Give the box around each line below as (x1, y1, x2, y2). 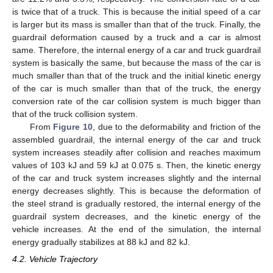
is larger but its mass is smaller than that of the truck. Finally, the (12, 19, 261, 29)
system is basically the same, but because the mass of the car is (12, 57, 261, 68)
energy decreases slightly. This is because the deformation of (12, 185, 261, 196)
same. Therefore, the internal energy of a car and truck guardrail (12, 44, 261, 55)
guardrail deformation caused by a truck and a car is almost (12, 32, 261, 42)
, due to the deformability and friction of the (92, 121, 261, 132)
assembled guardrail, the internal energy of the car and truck (12, 134, 261, 144)
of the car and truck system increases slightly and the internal (12, 172, 261, 183)
